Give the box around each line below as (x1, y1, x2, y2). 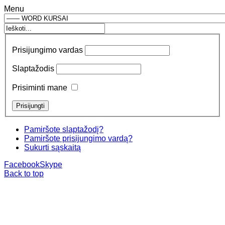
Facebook (4, 160, 40, 169)
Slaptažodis (12, 64, 54, 73)
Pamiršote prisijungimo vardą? (24, 134, 133, 143)
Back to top (4, 169, 44, 178)
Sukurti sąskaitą (24, 143, 81, 152)
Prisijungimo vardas (12, 46, 83, 55)
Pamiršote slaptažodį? (24, 125, 103, 134)
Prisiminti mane (12, 83, 67, 92)
